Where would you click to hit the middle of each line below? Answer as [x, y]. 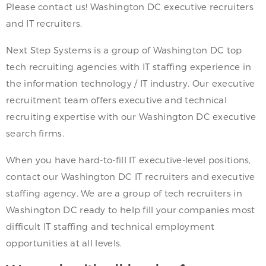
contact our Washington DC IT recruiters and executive [130, 177]
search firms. [35, 133]
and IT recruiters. [44, 23]
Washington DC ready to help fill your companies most [131, 210]
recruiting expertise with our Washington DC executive [131, 117]
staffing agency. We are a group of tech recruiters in [124, 193]
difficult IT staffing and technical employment [110, 227]
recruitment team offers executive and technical [117, 100]
